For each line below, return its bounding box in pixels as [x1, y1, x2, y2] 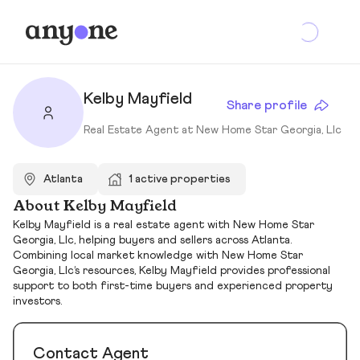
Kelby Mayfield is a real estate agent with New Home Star [13, 219, 314, 231]
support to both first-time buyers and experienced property [13, 280, 333, 292]
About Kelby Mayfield [13, 199, 177, 215]
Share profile [227, 98, 307, 112]
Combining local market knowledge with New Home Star [13, 250, 303, 262]
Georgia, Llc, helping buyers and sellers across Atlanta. [13, 235, 292, 247]
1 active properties [129, 173, 231, 185]
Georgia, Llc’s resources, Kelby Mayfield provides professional [13, 265, 330, 277]
